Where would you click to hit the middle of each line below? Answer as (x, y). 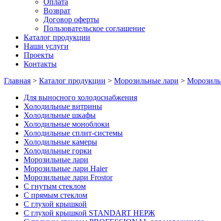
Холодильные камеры (60, 142)
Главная (17, 81)
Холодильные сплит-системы (73, 133)
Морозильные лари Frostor (68, 177)
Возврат (57, 11)
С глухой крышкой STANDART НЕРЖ (89, 213)
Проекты (39, 55)
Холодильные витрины (63, 106)
